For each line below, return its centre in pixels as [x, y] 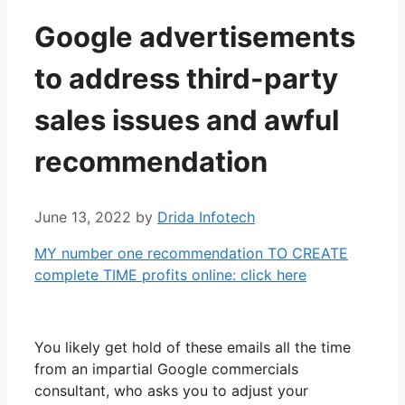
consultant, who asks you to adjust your [171, 390]
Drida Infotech [206, 217]
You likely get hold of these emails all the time [193, 347]
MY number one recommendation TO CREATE [191, 253]
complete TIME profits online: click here [170, 274]
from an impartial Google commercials [166, 368]
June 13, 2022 [83, 217]
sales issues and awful [187, 120]
